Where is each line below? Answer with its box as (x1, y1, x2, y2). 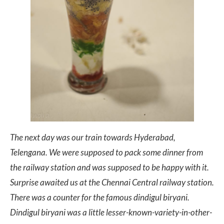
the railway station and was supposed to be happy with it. (10, 161, 209, 172)
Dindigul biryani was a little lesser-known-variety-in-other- (10, 206, 212, 217)
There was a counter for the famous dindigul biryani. (10, 191, 189, 202)
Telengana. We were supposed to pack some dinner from (10, 146, 203, 157)
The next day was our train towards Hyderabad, (10, 131, 175, 142)
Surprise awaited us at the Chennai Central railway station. (10, 176, 214, 187)
